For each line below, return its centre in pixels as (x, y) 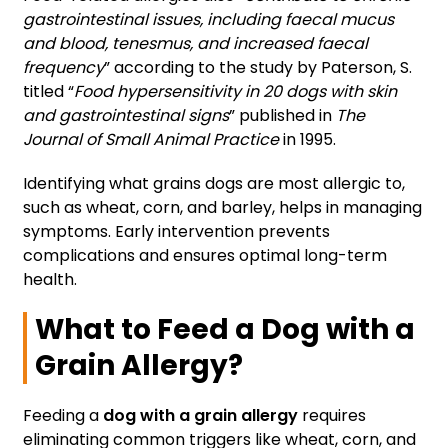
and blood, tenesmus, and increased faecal (195, 44)
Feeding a (63, 416)
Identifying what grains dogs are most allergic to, (214, 184)
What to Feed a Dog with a (225, 330)
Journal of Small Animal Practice (151, 140)
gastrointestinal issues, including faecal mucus (208, 20)
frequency (63, 68)
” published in (282, 116)
